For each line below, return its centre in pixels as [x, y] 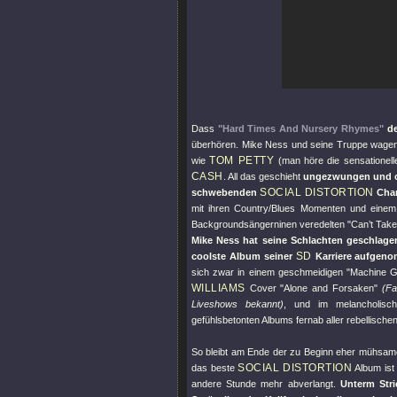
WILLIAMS [218, 288]
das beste [215, 368]
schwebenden [226, 192]
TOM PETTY [242, 160]
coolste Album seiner [244, 256]
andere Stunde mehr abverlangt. [266, 384]
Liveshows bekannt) [238, 304]
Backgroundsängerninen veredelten [269, 224]
